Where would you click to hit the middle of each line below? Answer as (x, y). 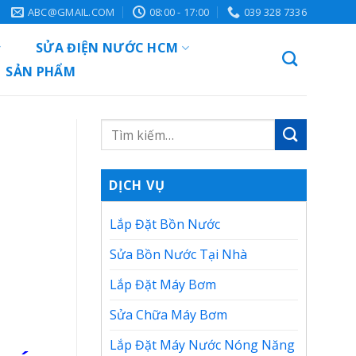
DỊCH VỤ (137, 185)
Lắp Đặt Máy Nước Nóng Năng (202, 345)
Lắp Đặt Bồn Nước (165, 224)
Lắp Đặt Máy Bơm (163, 284)
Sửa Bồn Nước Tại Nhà (178, 254)
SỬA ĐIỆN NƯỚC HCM (107, 48)
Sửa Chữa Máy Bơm (168, 315)
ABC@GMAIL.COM (71, 12)
